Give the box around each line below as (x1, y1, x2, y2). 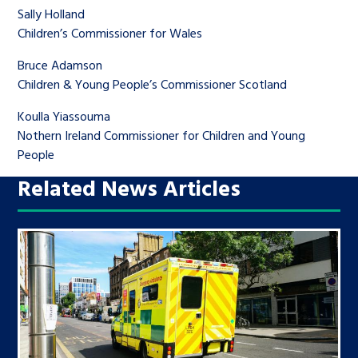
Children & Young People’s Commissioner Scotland (18, 74, 288, 93)
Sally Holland (18, 4, 86, 23)
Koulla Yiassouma (18, 106, 111, 125)
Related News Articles (18, 171, 241, 204)
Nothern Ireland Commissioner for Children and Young (18, 125, 306, 145)
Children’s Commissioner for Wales (18, 23, 203, 42)
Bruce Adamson (18, 55, 103, 74)
